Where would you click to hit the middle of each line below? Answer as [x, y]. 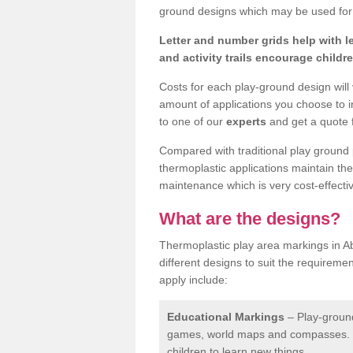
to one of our [193, 121]
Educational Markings [226, 316]
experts [246, 121]
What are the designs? [250, 218]
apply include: [193, 279]
